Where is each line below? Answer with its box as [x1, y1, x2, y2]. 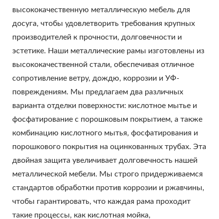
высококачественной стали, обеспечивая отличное [12, 60, 194, 68]
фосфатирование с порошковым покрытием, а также [12, 115, 202, 123]
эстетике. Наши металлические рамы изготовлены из [12, 46, 204, 55]
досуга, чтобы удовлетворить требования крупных [12, 19, 195, 27]
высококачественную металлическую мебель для [12, 5, 190, 14]
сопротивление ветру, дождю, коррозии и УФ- [12, 74, 179, 82]
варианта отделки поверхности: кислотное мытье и [12, 101, 197, 109]
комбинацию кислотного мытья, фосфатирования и [12, 129, 198, 137]
